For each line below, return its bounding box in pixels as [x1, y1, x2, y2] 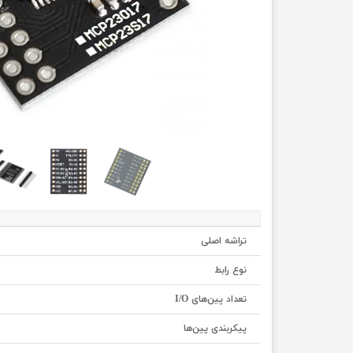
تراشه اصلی [201, 235, 247, 248]
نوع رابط [214, 264, 247, 277]
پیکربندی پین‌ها [184, 322, 247, 336]
